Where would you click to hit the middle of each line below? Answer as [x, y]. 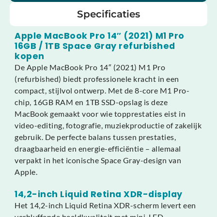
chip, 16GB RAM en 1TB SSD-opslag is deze [91, 102]
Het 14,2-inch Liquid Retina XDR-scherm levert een [105, 205]
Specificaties [108, 14]
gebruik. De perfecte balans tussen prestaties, [95, 137]
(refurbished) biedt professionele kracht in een [97, 78]
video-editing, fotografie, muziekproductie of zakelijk [108, 125]
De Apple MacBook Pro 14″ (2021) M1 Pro [90, 67]
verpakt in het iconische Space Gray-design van [98, 160]
